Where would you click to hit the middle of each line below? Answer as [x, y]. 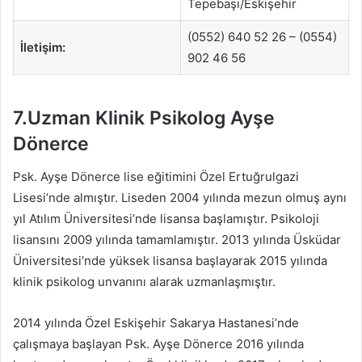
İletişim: [42, 47]
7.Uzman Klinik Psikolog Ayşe [144, 118]
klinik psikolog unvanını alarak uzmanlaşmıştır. [144, 281]
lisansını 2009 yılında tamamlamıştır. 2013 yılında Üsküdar [177, 239]
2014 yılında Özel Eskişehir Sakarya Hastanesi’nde [156, 322]
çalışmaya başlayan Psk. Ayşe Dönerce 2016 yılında [158, 343]
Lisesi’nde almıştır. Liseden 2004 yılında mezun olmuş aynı [180, 197]
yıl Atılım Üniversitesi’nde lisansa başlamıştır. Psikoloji [166, 218]
